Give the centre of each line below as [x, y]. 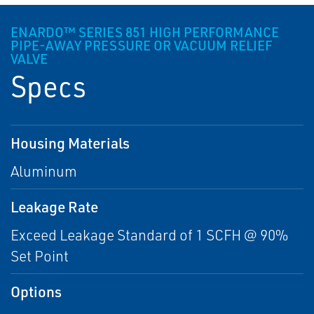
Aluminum [44, 171]
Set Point [40, 256]
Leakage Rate [54, 207]
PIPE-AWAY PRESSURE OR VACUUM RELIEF [141, 46]
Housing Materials [70, 143]
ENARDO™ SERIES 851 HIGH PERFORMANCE [145, 33]
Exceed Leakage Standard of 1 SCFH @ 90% [149, 235]
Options [36, 292]
